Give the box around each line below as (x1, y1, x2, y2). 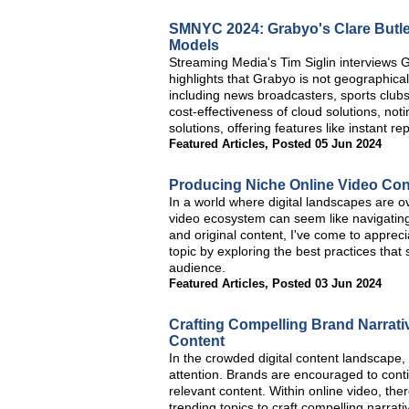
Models (169, 37, 219, 53)
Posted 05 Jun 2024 (272, 137, 382, 151)
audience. (169, 260, 225, 275)
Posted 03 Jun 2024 (272, 277, 382, 290)
